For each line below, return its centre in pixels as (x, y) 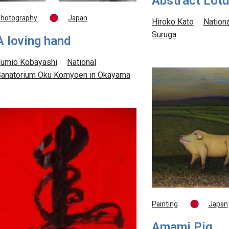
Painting (165, 205)
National (82, 63)
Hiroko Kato (173, 22)
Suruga (164, 35)
